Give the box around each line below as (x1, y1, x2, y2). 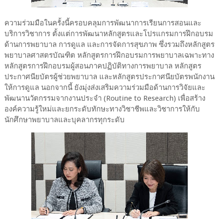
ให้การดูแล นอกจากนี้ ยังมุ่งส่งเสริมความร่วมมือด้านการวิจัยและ (4, 83, 205, 92)
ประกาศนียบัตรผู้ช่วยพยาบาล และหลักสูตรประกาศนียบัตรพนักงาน (4, 72, 215, 81)
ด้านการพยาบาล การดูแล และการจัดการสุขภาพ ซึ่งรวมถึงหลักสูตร (4, 40, 215, 49)
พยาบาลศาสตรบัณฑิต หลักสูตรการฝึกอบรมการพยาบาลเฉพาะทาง (4, 50, 214, 60)
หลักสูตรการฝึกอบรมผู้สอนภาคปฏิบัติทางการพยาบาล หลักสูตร (4, 61, 201, 70)
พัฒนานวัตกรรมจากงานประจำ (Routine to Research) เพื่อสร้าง (4, 93, 205, 103)
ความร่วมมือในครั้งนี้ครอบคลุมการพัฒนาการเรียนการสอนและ (4, 18, 201, 27)
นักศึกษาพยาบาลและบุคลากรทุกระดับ (4, 115, 125, 124)
